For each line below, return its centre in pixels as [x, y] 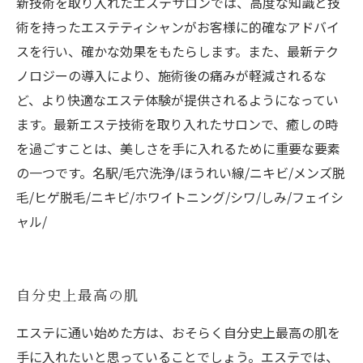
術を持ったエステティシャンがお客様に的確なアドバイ [178, 27]
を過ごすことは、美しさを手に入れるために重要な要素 [178, 148]
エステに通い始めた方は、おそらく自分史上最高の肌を [178, 332]
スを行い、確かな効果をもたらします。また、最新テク [177, 51]
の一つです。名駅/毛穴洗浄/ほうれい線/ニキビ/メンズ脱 [181, 173]
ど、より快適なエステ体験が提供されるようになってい [177, 100]
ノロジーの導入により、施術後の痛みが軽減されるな [171, 75]
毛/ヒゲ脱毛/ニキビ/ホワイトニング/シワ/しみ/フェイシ [180, 197]
